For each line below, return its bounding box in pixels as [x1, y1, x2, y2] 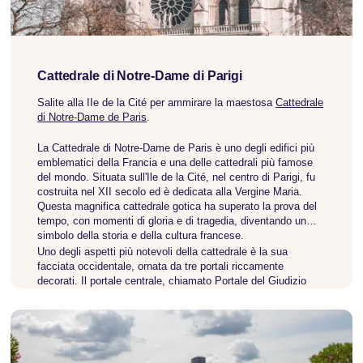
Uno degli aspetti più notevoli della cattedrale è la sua [37, 245, 288, 258]
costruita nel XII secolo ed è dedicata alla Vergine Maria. [37, 185, 303, 198]
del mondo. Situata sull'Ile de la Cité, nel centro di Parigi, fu [37, 170, 316, 183]
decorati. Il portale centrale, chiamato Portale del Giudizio [37, 274, 307, 287]
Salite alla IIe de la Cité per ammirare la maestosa [37, 96, 276, 109]
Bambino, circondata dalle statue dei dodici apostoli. [37, 318, 283, 331]
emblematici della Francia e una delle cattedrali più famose [37, 156, 314, 169]
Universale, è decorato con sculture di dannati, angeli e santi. [37, 288, 325, 301]
